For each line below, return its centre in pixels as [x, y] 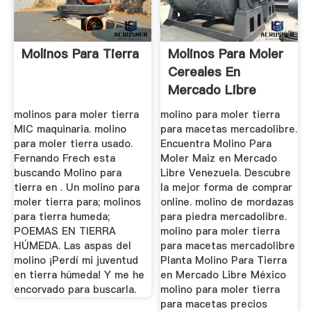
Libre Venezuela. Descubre [226, 173]
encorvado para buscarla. [75, 289]
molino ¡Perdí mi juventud [76, 260]
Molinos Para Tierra [80, 54]
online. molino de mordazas [227, 202]
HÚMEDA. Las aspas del [72, 245]
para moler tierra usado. [73, 143]
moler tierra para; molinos [77, 202]
